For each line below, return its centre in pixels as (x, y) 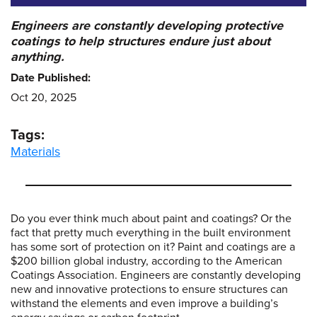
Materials (35, 151)
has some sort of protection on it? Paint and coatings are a (153, 247)
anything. (38, 56)
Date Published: (51, 77)
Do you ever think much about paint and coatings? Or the (151, 218)
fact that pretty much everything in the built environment (151, 232)
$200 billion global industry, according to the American (146, 261)
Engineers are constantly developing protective (147, 25)
